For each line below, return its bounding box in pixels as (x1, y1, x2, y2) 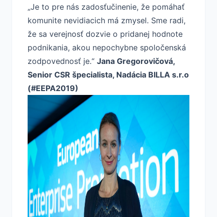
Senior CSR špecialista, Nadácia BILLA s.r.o (28, 70, 189, 79)
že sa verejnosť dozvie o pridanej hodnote (28, 29, 183, 39)
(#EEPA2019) (28, 83, 78, 93)
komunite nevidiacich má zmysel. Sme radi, (28, 15, 186, 25)
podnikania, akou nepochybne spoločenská (28, 43, 186, 52)
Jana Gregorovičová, (97, 56, 175, 66)
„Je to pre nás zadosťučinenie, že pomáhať (28, 2, 185, 12)
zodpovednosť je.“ (28, 56, 97, 66)
